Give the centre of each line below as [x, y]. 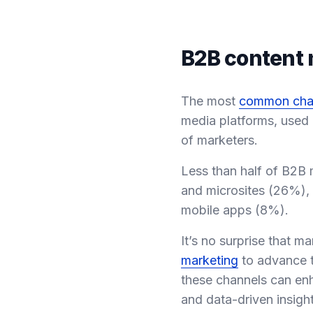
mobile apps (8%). [235, 210]
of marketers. [219, 140]
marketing [210, 260]
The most [210, 101]
